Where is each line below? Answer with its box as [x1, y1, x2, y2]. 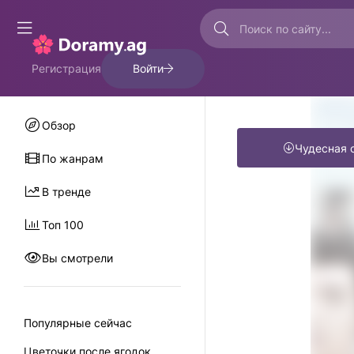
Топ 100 [41, 217, 84, 232]
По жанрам [41, 151, 104, 165]
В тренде [41, 184, 91, 198]
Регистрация [32, 62, 101, 75]
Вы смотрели [41, 250, 113, 265]
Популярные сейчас [24, 316, 132, 330]
